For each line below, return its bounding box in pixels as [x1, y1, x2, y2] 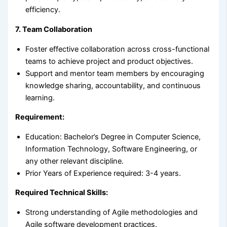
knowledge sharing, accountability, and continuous [25, 81, 201, 90]
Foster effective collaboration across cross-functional [25, 44, 210, 54]
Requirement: [15, 112, 65, 122]
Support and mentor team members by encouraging [25, 68, 205, 78]
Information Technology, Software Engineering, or [25, 144, 198, 154]
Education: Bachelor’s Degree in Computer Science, [25, 132, 201, 141]
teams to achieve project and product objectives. [25, 56, 194, 66]
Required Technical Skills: [15, 188, 108, 198]
